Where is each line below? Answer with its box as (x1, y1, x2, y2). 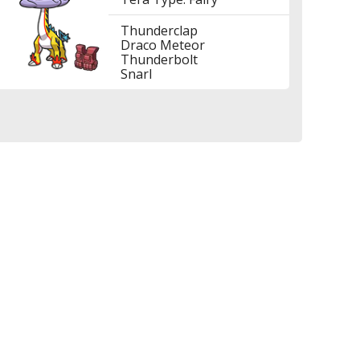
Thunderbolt (121, 51, 198, 68)
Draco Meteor (121, 36, 206, 54)
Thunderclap (121, 22, 198, 39)
